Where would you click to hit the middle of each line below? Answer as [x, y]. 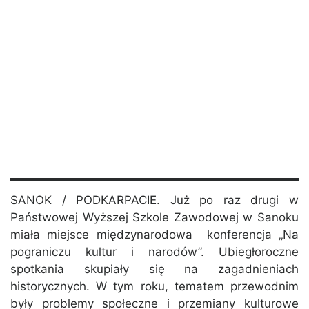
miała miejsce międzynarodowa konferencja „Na [154, 235]
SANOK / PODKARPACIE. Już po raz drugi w [154, 200]
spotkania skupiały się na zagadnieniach [154, 269]
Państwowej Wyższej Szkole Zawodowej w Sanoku [154, 218]
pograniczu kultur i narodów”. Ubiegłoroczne [154, 252]
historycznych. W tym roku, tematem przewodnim [154, 287]
